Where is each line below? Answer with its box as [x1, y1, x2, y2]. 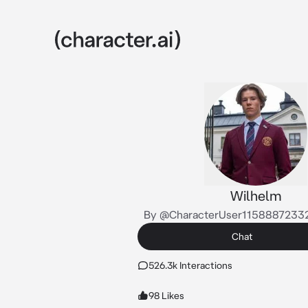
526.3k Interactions [148, 260, 232, 271]
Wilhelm [230, 188, 282, 203]
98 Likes [148, 290, 184, 301]
